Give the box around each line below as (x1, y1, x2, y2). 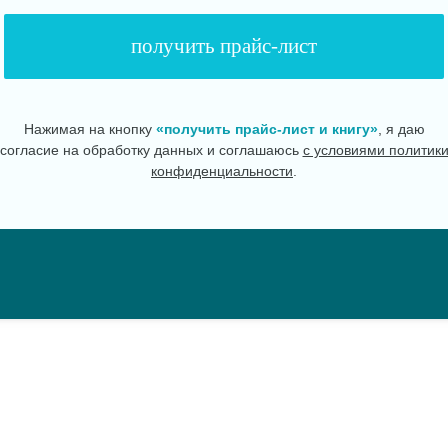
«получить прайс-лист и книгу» (155, 121, 378, 137)
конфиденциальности (151, 163, 293, 179)
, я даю (377, 121, 425, 137)
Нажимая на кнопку (23, 121, 156, 137)
